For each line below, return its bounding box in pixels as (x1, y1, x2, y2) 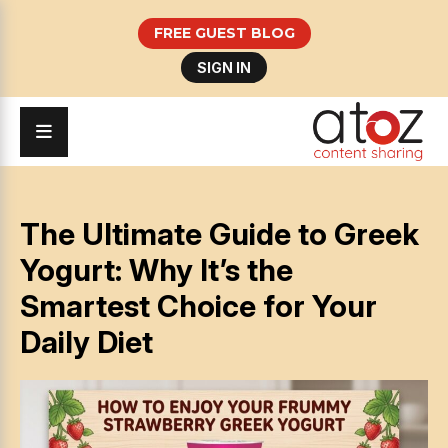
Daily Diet (20, 324, 153, 361)
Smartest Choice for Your (20, 288, 377, 325)
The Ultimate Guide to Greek (20, 216, 419, 253)
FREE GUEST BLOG (153, 24, 295, 42)
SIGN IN (197, 59, 251, 76)
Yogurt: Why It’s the (20, 252, 293, 289)
